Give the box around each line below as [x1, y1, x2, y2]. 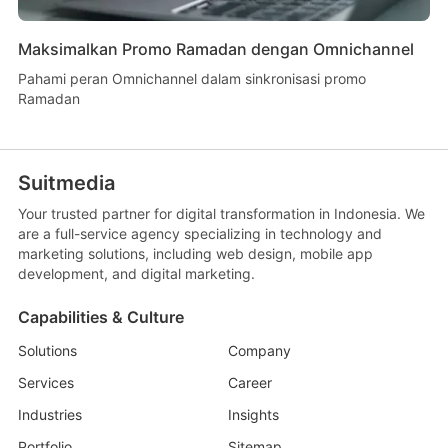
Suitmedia [17, 170, 115, 195]
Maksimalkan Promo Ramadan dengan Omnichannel [17, 38, 414, 59]
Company [228, 341, 291, 359]
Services [17, 373, 74, 391]
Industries [17, 405, 82, 423]
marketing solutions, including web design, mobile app [17, 244, 373, 262]
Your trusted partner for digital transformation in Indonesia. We [17, 204, 425, 222]
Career [228, 373, 272, 391]
